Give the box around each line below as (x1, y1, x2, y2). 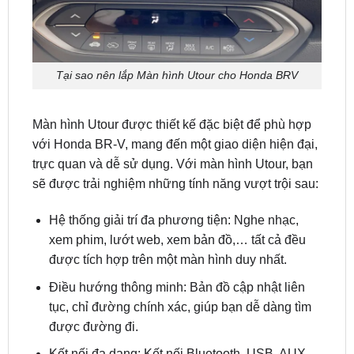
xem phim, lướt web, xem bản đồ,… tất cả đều (48, 192, 306, 206)
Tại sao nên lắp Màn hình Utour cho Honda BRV (56, 28, 298, 41)
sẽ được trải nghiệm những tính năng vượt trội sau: (32, 136, 318, 150)
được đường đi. (48, 278, 138, 292)
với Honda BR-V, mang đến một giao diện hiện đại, (32, 96, 318, 111)
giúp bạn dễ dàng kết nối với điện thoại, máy (48, 326, 297, 340)
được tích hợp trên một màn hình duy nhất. (48, 212, 287, 226)
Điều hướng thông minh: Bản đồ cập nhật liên (48, 239, 305, 253)
